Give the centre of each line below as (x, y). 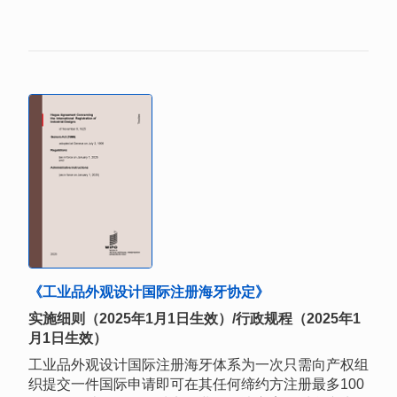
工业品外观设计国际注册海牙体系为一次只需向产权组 (198, 365)
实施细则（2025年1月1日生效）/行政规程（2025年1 (195, 319)
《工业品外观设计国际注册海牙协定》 (149, 292)
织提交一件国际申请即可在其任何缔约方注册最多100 (196, 385)
